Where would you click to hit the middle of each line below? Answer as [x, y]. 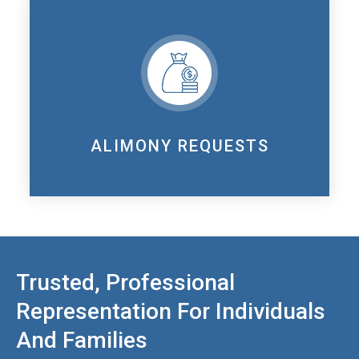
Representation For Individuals [171, 311]
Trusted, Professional [125, 282]
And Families [82, 340]
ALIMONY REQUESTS [179, 145]
